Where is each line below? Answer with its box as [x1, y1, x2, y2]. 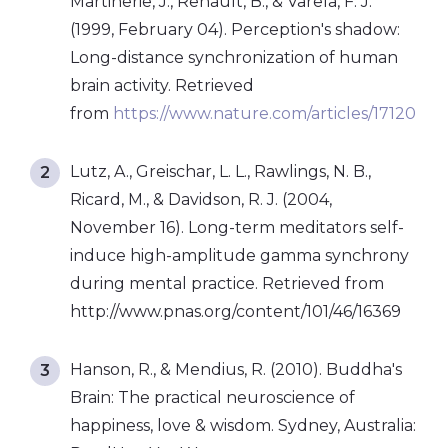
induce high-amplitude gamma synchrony [70, 245, 409, 265]
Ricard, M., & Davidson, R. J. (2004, [70, 189, 332, 209]
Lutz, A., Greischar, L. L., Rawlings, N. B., [70, 161, 371, 181]
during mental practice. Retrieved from [70, 273, 384, 293]
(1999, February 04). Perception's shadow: [70, 19, 400, 39]
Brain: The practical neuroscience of [70, 387, 355, 407]
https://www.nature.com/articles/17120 [113, 103, 416, 123]
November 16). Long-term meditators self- [70, 217, 404, 237]
